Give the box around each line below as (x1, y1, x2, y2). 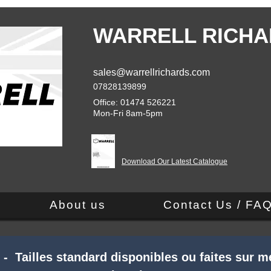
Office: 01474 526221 (93, 97, 176, 107)
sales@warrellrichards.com (93, 67, 210, 77)
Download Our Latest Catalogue (122, 157, 227, 166)
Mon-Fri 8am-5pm (93, 108, 163, 118)
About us (50, 198, 106, 212)
